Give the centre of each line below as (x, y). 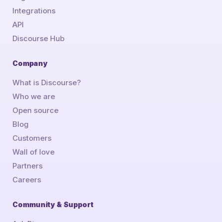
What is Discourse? (46, 82)
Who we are (33, 96)
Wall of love (33, 152)
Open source (35, 110)
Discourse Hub (38, 38)
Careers (27, 179)
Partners (27, 166)
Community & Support (53, 204)
